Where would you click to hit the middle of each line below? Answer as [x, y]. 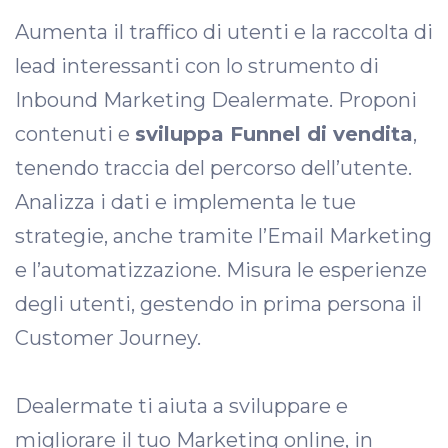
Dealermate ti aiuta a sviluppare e [181, 406]
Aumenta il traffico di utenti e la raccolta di [224, 32]
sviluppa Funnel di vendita [274, 134]
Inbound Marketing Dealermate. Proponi [216, 100]
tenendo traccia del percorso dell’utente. [213, 168]
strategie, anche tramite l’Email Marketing [223, 236]
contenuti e [75, 134]
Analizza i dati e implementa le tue [185, 202]
